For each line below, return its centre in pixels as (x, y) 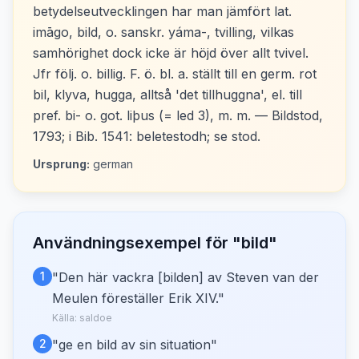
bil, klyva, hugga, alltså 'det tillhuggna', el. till (167, 95)
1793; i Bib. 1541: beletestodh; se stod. (147, 136)
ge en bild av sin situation (135, 345)
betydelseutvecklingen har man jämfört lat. (162, 11)
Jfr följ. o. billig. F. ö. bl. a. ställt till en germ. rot (175, 74)
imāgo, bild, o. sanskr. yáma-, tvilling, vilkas (163, 32)
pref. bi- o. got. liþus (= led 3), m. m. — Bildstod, (178, 115)
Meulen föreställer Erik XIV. (135, 298)
